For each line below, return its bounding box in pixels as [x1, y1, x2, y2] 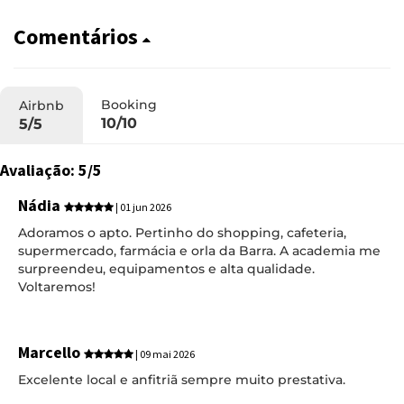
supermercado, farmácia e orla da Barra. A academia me [18, 242, 381, 259]
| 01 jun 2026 [114, 200, 171, 215]
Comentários [14, 23, 142, 51]
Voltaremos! [18, 278, 96, 295]
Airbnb [19, 96, 64, 114]
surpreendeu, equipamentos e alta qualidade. [18, 260, 315, 277]
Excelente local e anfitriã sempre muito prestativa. [18, 372, 345, 388]
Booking [101, 96, 157, 113]
